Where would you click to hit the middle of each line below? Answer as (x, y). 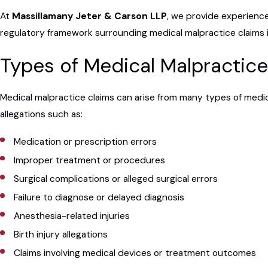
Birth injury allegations (61, 235)
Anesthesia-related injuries (72, 216)
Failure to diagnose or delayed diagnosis (99, 197)
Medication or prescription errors (86, 141)
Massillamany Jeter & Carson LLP (89, 16)
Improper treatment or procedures (90, 160)
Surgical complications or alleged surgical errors (116, 179)
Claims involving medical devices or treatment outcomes (135, 253)
